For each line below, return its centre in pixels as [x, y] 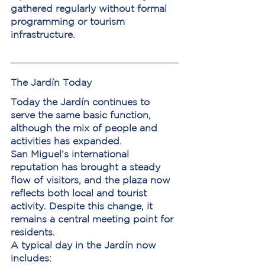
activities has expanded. [66, 141]
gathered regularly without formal [90, 8]
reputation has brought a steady [87, 167]
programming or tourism [69, 21]
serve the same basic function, [82, 115]
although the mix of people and [85, 128]
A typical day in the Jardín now [85, 245]
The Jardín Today [51, 82]
